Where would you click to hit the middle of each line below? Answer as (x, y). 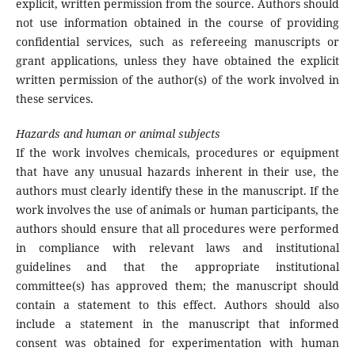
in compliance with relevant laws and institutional (177, 248)
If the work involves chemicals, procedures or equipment (177, 153)
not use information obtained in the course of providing (177, 23)
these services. (54, 99)
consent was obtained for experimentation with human (177, 343)
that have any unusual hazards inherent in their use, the (177, 172)
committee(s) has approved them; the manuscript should (177, 286)
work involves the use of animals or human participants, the (177, 210)
